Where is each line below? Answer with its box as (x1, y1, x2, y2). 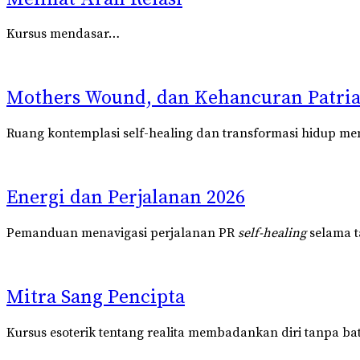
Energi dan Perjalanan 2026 (6, 186, 245, 211)
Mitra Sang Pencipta (6, 284, 185, 309)
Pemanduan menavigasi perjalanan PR (6, 225, 238, 242)
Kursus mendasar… (6, 26, 120, 43)
